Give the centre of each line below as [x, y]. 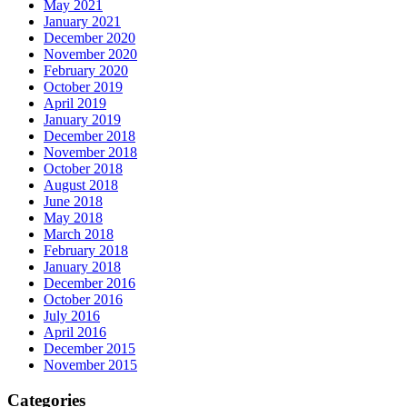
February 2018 [86, 251]
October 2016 [83, 300]
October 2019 [83, 87]
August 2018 [81, 185]
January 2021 [82, 22]
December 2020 [89, 38]
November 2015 [90, 365]
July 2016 [72, 316]
